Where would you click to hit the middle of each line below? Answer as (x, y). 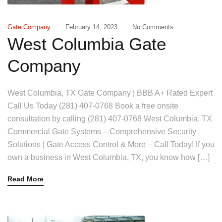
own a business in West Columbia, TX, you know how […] (109, 157)
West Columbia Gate (87, 44)
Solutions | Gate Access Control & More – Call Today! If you (111, 144)
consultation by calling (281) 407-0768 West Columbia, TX (110, 119)
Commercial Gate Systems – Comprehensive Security (102, 132)
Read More (26, 179)
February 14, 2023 (91, 27)
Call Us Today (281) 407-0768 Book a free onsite (93, 106)
